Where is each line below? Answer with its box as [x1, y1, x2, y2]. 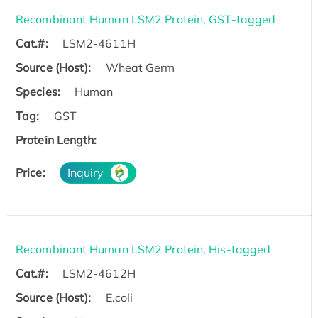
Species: [16, 84, 60, 99]
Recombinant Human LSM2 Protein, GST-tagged [16, 11, 276, 26]
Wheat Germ [105, 60, 175, 75]
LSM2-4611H [62, 35, 136, 50]
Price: [16, 165, 45, 180]
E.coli [105, 290, 133, 305]
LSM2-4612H [62, 265, 136, 280]
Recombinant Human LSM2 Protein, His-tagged [16, 241, 271, 256]
